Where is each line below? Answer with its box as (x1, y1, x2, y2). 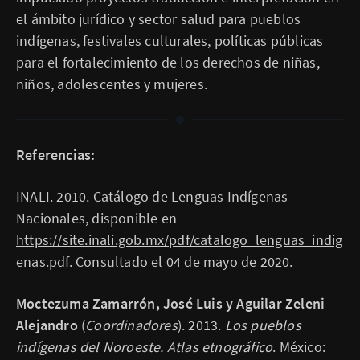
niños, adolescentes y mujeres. (16, 75, 207, 93)
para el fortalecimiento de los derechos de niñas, (16, 53, 320, 72)
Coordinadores (85, 316, 178, 334)
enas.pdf (16, 252, 69, 271)
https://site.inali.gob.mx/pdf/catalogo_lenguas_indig (16, 231, 343, 249)
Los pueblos (224, 316, 301, 334)
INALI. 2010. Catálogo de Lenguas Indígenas (16, 187, 288, 206)
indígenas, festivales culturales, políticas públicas (16, 31, 324, 50)
